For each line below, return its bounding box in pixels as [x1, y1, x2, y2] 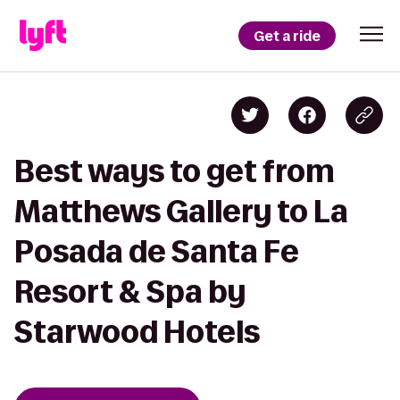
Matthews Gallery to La [14, 195, 348, 228]
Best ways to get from [14, 154, 335, 187]
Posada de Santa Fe [14, 235, 299, 268]
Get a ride [254, 26, 321, 46]
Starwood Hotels [14, 315, 260, 348]
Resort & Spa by [14, 275, 246, 308]
